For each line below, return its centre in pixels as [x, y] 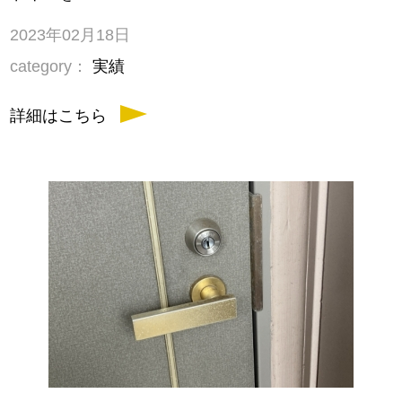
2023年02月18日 [70, 35]
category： [49, 67]
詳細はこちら [59, 116]
